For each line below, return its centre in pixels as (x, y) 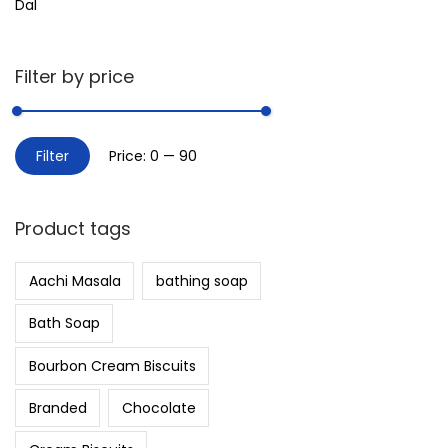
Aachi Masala (74, 280)
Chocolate (158, 408)
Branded (57, 408)
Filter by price (74, 76)
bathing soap (201, 280)
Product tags (73, 228)
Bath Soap (64, 323)
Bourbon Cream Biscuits (112, 365)
